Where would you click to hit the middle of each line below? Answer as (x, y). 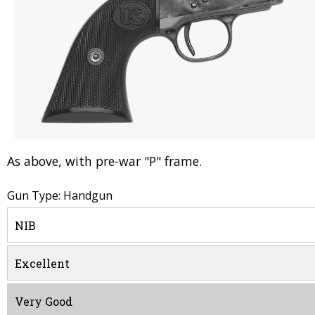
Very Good (44, 302)
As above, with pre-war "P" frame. (104, 161)
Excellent (42, 264)
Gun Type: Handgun (60, 196)
